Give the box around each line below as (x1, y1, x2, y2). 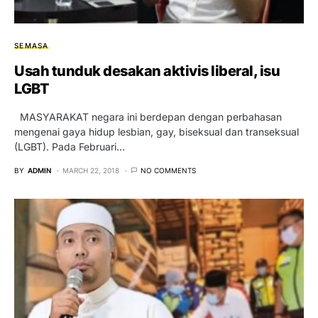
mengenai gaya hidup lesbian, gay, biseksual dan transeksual (14, 126, 299, 138)
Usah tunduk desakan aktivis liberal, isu (14, 62, 280, 80)
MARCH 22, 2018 (62, 166, 119, 175)
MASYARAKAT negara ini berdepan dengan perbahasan (14, 111, 282, 124)
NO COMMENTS (141, 166, 196, 175)
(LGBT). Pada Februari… (14, 141, 125, 153)
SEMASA (14, 41, 49, 50)
